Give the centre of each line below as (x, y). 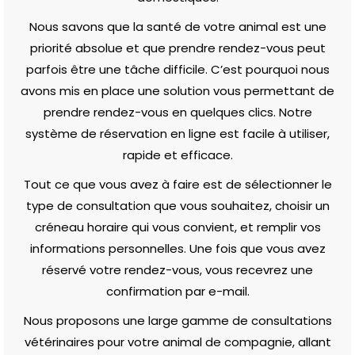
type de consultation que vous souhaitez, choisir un (177, 205)
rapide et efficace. (177, 155)
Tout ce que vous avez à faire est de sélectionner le (177, 184)
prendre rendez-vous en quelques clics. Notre (177, 112)
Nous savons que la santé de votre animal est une (177, 26)
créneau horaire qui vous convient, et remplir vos (177, 227)
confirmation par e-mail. (177, 291)
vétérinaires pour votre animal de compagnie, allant (177, 342)
